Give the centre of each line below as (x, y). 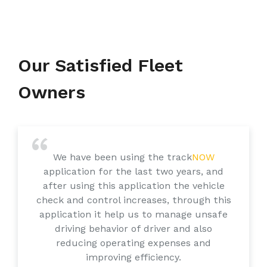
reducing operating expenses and (133, 243)
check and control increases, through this (133, 200)
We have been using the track (122, 157)
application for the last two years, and (133, 171)
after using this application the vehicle (133, 185)
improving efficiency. (133, 257)
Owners (51, 92)
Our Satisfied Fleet (100, 65)
